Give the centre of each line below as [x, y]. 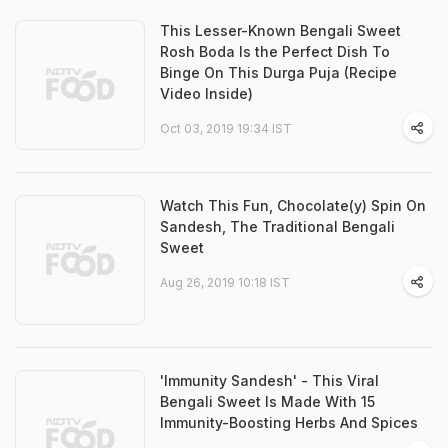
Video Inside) [206, 93]
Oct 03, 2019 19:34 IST [226, 128]
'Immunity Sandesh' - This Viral [269, 380]
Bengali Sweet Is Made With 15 [267, 401]
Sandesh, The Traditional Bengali [277, 226]
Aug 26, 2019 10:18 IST [225, 282]
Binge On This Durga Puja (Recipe [278, 72]
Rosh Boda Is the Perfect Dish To [275, 51]
